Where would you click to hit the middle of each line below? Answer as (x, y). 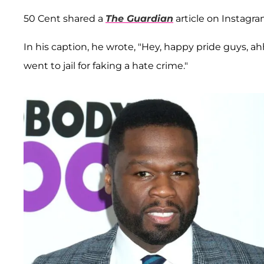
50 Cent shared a (65, 18)
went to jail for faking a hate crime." (106, 65)
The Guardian (139, 18)
